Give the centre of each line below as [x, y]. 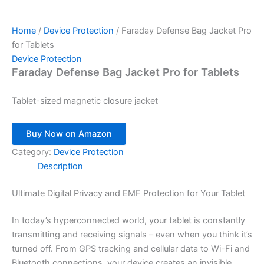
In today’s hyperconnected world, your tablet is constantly [128, 220]
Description [60, 166]
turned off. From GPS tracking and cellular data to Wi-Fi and [131, 248]
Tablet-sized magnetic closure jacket [85, 100]
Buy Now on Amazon [69, 134]
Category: [33, 152]
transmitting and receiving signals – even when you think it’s [132, 234]
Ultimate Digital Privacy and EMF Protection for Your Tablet [128, 193]
